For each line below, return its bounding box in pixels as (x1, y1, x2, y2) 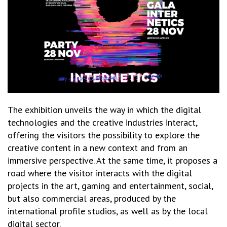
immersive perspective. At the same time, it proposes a (8, 154, 217, 166)
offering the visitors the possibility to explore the (8, 129, 200, 141)
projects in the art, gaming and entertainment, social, (8, 179, 213, 192)
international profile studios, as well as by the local (8, 205, 208, 217)
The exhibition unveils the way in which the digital (8, 103, 201, 116)
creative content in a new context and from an (8, 141, 187, 154)
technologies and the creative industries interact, (8, 116, 197, 128)
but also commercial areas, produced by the (8, 192, 176, 204)
